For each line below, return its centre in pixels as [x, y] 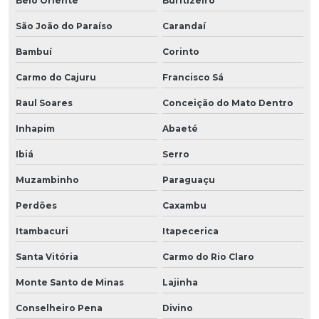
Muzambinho [47, 179]
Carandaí [184, 26]
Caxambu [184, 205]
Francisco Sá [193, 77]
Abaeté [180, 128]
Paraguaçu [188, 179]
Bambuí [34, 51]
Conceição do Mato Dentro [228, 103]
